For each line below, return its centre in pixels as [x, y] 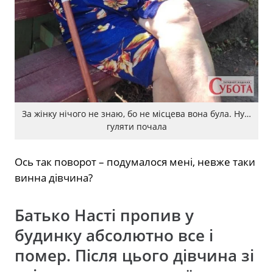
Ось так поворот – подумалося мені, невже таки [135, 162]
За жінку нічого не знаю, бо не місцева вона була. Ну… [136, 113]
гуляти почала [136, 126]
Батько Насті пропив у [104, 216]
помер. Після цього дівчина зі [134, 256]
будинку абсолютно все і [114, 236]
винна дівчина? [54, 178]
